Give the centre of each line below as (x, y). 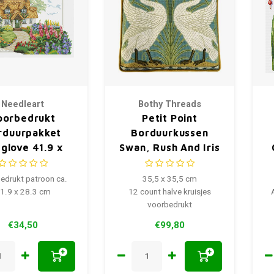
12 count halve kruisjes (170, 192)
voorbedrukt (170, 205)
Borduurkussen (170, 132)
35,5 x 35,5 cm (170, 179)
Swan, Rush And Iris (170, 147)
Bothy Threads (170, 104)
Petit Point (170, 118)
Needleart (23, 104)
